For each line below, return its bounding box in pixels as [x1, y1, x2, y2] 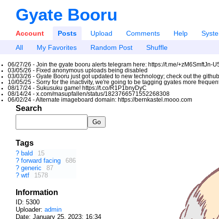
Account [16, 29, 44, 37]
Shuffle [146, 43, 168, 51]
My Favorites [36, 43, 77, 51]
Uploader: [16, 205, 44, 213]
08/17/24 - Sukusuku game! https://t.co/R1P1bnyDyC [8, 85, 147, 91]
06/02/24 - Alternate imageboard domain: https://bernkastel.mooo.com [8, 96, 192, 103]
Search [16, 104, 42, 112]
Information [16, 188, 58, 197]
